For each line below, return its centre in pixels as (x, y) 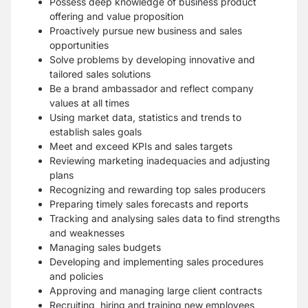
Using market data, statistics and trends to (145, 117)
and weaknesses (87, 233)
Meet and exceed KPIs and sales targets (141, 146)
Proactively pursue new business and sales (146, 31)
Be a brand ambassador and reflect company (152, 88)
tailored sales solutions (100, 74)
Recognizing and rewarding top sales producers (157, 189)
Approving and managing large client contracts (156, 290)
